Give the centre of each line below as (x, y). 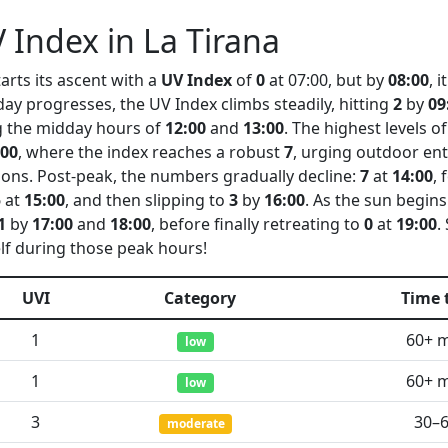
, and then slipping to (147, 200)
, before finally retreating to (257, 224)
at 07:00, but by (326, 80)
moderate (195, 423)
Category (199, 298)
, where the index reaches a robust (151, 152)
